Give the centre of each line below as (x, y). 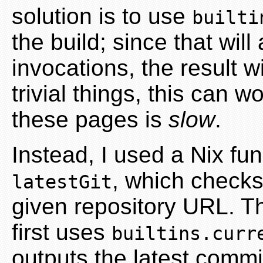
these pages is (90, 119)
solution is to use (102, 16)
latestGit (62, 182)
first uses (62, 232)
